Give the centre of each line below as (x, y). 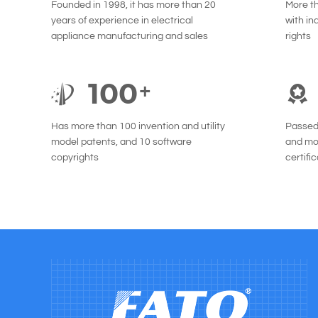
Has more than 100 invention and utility (138, 126)
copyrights (75, 158)
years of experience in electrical (122, 21)
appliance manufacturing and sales (130, 36)
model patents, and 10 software (121, 142)
